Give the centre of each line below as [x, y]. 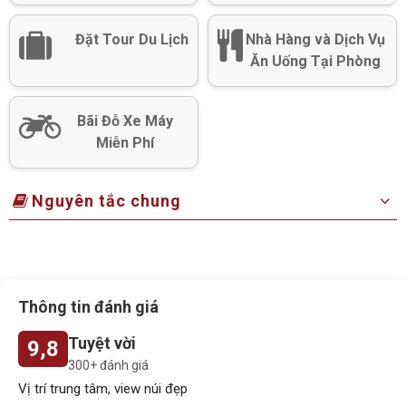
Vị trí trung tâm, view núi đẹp [103, 388]
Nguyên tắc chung [107, 200]
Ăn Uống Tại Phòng [315, 61]
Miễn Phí [125, 142]
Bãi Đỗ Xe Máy [125, 121]
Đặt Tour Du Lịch [132, 39]
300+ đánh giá [108, 365]
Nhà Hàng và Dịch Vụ [315, 39]
